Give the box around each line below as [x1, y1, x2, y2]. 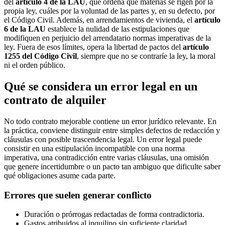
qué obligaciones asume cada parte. [4, 171, 116, 180]
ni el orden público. [4, 61, 65, 70]
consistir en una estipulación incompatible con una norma [4, 144, 185, 153]
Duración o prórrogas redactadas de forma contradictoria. [24, 210, 204, 219]
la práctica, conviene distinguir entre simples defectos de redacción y [4, 126, 220, 135]
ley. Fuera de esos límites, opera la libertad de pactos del [4, 43, 183, 52]
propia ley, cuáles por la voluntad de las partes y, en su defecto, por [4, 7, 215, 16]
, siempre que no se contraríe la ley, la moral [77, 52, 215, 61]
